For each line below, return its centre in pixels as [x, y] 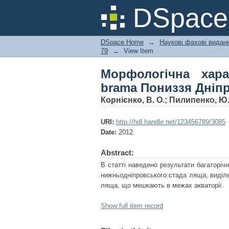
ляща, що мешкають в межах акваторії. [162, 185]
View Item [139, 51]
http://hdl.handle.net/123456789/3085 [171, 122]
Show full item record [132, 206]
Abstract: [117, 153]
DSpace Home [122, 42]
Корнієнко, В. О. [133, 100]
